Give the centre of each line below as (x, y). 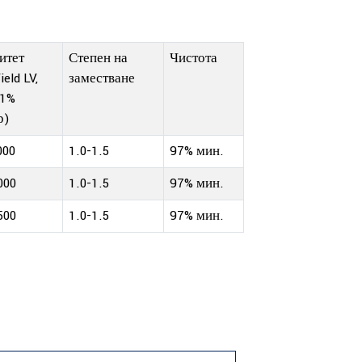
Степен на (98, 58)
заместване (102, 78)
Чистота (194, 58)
